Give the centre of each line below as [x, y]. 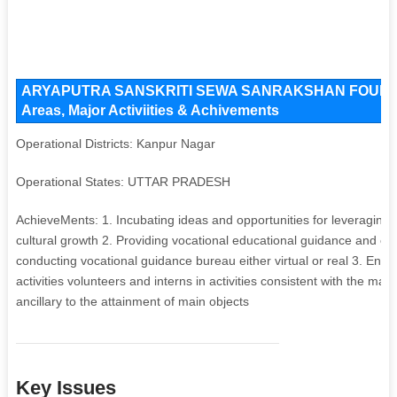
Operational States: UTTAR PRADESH [123, 181]
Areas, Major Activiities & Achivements [150, 110]
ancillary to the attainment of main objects [132, 301]
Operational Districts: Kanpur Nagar [115, 143]
